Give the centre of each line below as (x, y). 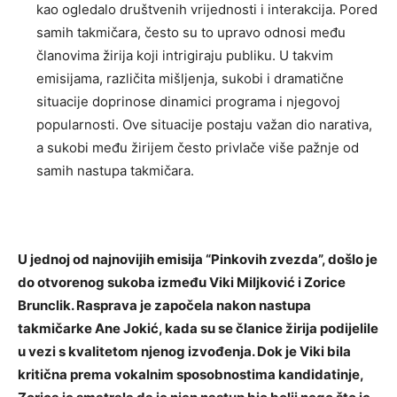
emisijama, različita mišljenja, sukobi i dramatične (190, 78)
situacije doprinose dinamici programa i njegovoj (188, 101)
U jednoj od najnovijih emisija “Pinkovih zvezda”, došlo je (198, 259)
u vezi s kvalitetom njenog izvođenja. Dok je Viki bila (184, 351)
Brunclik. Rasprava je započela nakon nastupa (164, 305)
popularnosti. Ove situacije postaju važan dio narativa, (204, 124)
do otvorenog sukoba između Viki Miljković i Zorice (182, 282)
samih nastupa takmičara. (115, 170)
